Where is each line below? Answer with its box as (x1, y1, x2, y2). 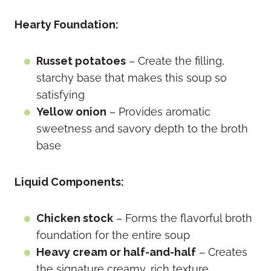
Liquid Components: (15, 175, 124, 189)
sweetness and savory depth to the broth (36, 122, 248, 135)
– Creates (196, 246, 247, 259)
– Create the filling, (126, 54, 224, 68)
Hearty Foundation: (15, 18, 119, 31)
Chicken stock (36, 212, 113, 225)
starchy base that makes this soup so (36, 71, 227, 85)
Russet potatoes (36, 54, 126, 68)
